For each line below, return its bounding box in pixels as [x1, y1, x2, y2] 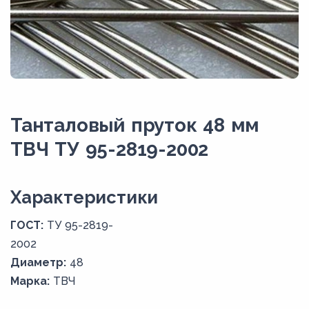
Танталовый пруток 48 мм [10, 114, 259, 137]
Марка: [10, 275, 50, 288]
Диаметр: [10, 256, 66, 270]
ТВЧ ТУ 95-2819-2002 [10, 138, 209, 161]
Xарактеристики [10, 187, 159, 208]
